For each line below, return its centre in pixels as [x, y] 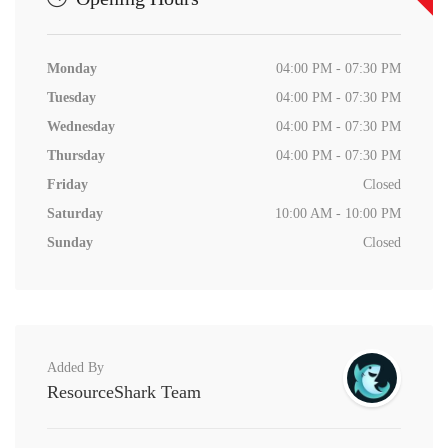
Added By [75, 367]
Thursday [76, 155]
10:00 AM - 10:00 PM [338, 213]
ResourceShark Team [124, 392]
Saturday [75, 213]
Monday [72, 68]
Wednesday [81, 126]
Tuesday [71, 97]
